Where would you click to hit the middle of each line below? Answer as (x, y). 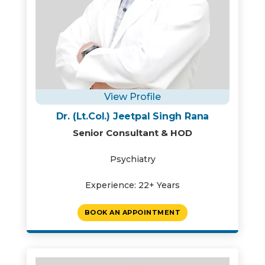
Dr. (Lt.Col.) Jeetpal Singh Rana (132, 116)
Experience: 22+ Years (132, 185)
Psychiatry (132, 159)
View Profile (132, 97)
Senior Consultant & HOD (132, 133)
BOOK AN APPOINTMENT (132, 212)
